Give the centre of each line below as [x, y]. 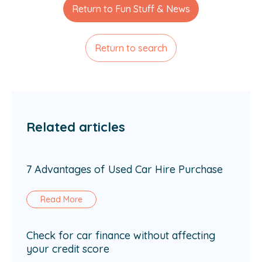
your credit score [68, 249]
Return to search [131, 48]
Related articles [76, 127]
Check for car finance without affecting [121, 235]
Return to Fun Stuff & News [131, 8]
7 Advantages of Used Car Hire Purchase [125, 169]
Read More [61, 199]
